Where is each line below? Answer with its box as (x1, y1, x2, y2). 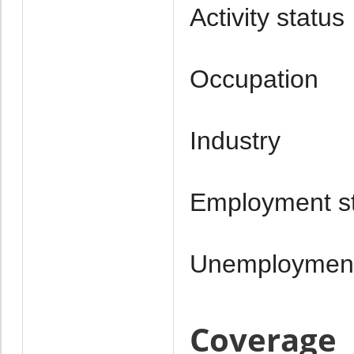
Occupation (189, 64, 318, 93)
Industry (189, 126, 281, 155)
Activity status (189, 2, 345, 32)
